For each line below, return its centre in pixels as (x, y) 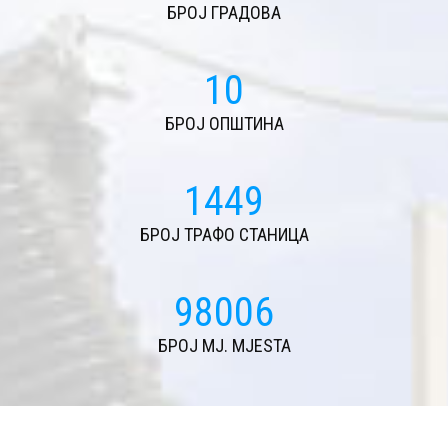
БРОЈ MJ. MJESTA (224, 345)
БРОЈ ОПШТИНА (224, 123)
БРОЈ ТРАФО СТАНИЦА (224, 234)
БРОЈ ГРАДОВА (224, 12)
